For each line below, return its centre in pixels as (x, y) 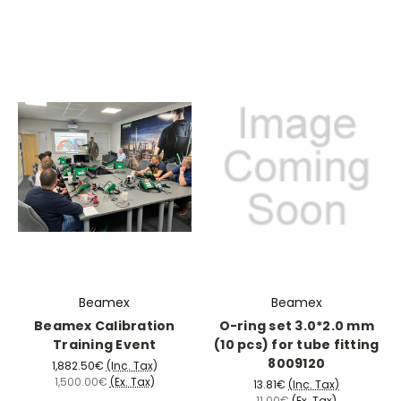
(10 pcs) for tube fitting (297, 344)
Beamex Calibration (105, 325)
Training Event (105, 344)
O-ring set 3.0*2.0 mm (296, 325)
